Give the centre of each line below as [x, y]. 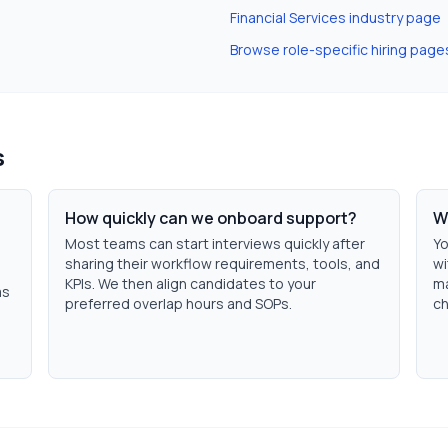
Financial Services [288, 17]
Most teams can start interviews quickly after [215, 243]
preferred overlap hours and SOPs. [178, 303]
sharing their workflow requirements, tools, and [222, 263]
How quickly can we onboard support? [211, 218]
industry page [393, 17]
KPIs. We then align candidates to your [190, 283]
